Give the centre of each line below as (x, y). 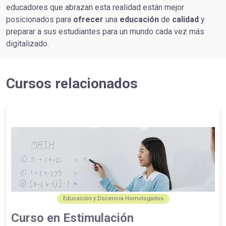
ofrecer (88, 19)
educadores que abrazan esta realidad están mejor (95, 7)
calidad (185, 19)
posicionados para (40, 19)
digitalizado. (27, 44)
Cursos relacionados (72, 83)
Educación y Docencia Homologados (113, 199)
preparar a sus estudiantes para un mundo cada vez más (105, 32)
